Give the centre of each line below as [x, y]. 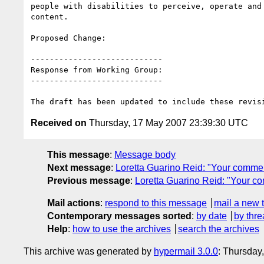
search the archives [218, 229]
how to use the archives [122, 229]
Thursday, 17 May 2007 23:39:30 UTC [167, 123]
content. [49, 16]
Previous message [89, 180]
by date [212, 216]
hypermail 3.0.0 [186, 251]
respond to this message [156, 203]
